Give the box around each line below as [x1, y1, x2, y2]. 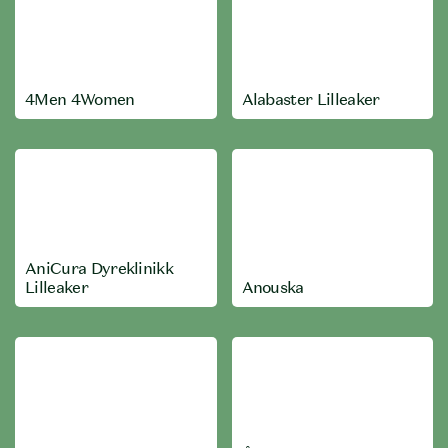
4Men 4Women [25, 89, 135, 109]
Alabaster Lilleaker [241, 89, 380, 109]
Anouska [241, 277, 304, 297]
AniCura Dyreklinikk [25, 258, 174, 278]
